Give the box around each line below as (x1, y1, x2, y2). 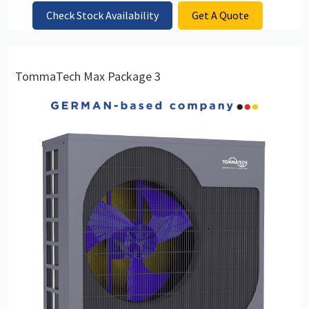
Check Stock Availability (46, 8, 159, 23)
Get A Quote (192, 8, 250, 23)
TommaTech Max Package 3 (14, 68, 161, 85)
